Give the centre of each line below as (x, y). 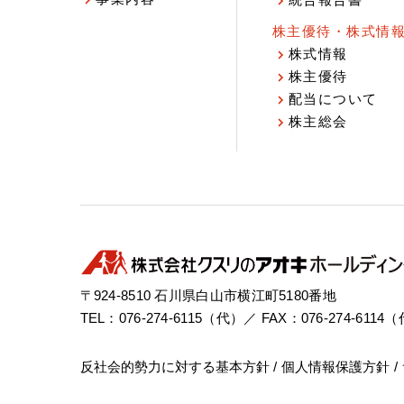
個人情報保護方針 (336, 367)
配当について (333, 99)
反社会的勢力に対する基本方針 (174, 367)
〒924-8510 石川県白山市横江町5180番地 (208, 295)
